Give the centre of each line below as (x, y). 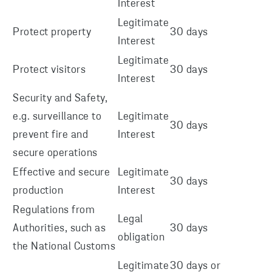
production (38, 191)
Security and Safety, (60, 99)
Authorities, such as (59, 229)
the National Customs (64, 247)
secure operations (55, 153)
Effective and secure (61, 173)
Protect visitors (49, 70)
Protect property (52, 32)
